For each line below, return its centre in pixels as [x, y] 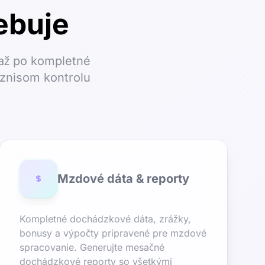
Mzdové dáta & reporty [123, 179]
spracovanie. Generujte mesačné [92, 247]
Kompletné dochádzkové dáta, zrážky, [105, 219]
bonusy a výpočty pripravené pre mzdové [113, 233]
